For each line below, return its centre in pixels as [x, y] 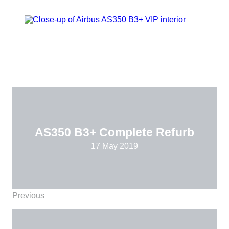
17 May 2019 [114, 146]
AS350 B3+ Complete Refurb [114, 132]
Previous [28, 195]
